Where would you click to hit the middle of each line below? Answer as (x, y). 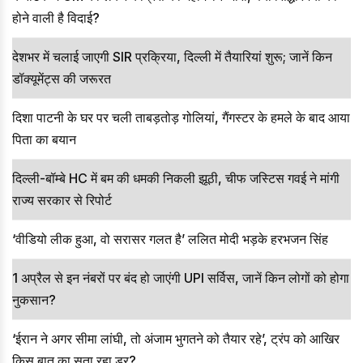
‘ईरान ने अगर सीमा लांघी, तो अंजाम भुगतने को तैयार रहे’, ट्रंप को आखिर (176, 338)
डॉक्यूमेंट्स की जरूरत (62, 78)
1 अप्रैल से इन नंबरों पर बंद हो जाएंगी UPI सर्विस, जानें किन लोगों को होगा (181, 278)
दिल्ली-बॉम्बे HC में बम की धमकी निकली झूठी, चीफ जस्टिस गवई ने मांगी (176, 178)
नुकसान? (34, 299)
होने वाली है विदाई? (56, 17)
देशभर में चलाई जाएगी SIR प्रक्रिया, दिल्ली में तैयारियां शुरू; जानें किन (172, 56)
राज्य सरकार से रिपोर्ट (62, 200)
